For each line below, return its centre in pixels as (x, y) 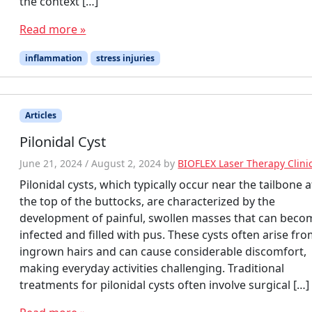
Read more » (53, 29)
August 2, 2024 (126, 163)
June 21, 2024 (51, 163)
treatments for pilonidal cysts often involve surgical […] (165, 284)
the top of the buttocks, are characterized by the (148, 201)
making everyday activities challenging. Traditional (152, 268)
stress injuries (125, 58)
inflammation (54, 58)
